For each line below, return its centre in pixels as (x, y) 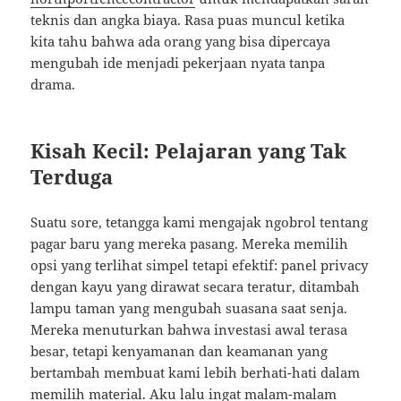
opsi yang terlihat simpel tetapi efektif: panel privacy (200, 265)
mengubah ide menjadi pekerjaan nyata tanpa (178, 63)
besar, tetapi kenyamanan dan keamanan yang (179, 351)
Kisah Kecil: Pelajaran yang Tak (189, 151)
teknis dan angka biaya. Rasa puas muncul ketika (188, 20)
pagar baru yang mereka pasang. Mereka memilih (190, 244)
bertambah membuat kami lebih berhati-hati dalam (196, 373)
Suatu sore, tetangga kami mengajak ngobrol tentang (200, 222)
